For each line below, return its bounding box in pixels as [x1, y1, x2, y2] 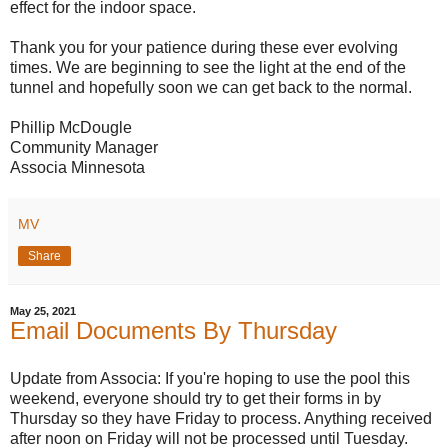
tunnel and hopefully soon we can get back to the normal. [10, 79, 412, 97]
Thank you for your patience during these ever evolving [10, 39, 398, 57]
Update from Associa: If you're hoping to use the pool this [10, 370, 410, 388]
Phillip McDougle [10, 119, 132, 137]
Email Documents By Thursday [10, 317, 337, 345]
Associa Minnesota [10, 159, 145, 177]
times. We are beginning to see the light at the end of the [10, 59, 406, 77]
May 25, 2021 [10, 305, 76, 318]
